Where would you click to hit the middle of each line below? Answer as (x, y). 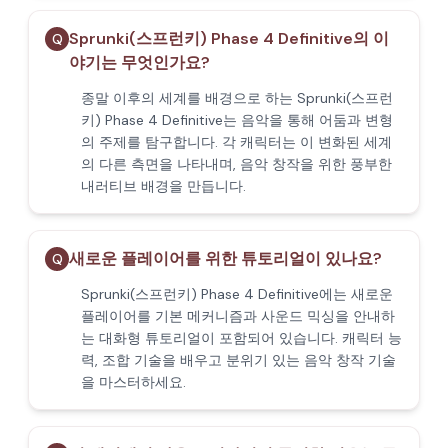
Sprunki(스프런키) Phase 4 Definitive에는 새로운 (237, 294)
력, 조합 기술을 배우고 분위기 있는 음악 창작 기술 (238, 360)
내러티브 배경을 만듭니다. (163, 186)
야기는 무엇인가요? (139, 62)
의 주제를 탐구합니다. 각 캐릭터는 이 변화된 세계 (236, 142)
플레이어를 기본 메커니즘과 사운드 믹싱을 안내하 (238, 316)
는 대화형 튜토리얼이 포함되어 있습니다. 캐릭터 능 (241, 338)
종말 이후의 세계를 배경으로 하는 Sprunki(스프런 (237, 98)
